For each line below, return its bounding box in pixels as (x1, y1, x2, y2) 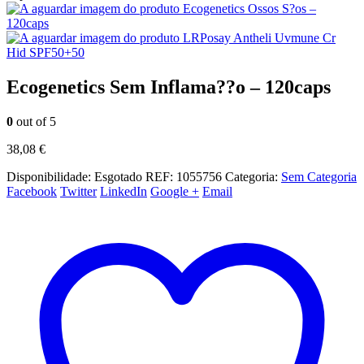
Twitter (60, 184, 97, 198)
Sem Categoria (281, 169, 357, 184)
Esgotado (94, 169, 142, 184)
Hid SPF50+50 (6, 45, 84, 59)
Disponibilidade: (6, 169, 94, 184)
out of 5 (13, 114, 56, 128)
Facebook (6, 184, 57, 198)
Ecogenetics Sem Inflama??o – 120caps (6, 76, 331, 97)
